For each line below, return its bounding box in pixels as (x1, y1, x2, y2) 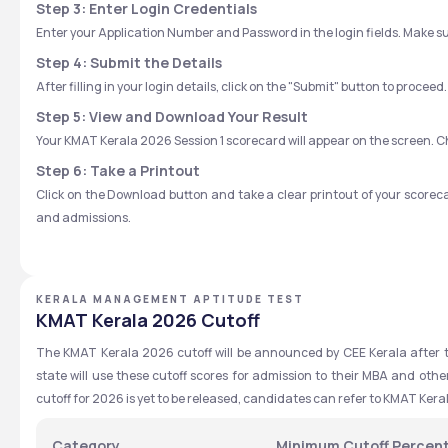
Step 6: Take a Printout (36, 161, 200, 180)
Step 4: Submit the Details (36, 53, 222, 72)
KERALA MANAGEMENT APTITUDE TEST (36, 292, 304, 306)
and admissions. (36, 209, 131, 226)
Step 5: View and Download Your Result (36, 107, 308, 126)
